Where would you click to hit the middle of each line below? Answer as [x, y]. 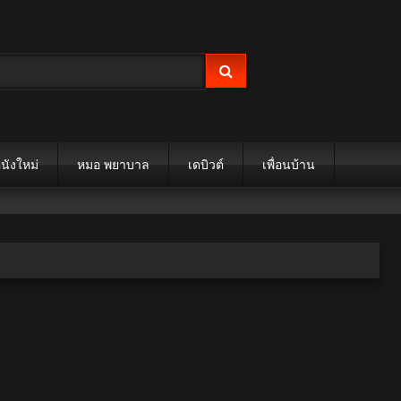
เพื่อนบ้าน [288, 165]
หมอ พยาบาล [113, 165]
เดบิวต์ [205, 165]
